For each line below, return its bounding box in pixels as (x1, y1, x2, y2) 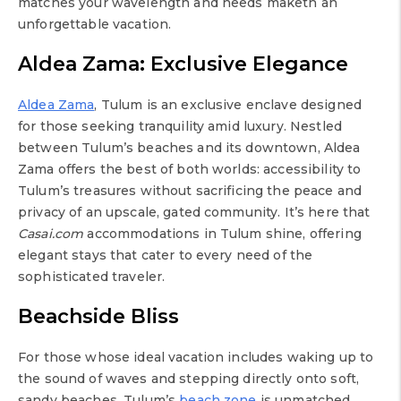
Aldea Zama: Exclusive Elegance (18, 52, 348, 77)
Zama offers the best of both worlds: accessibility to (18, 161, 362, 178)
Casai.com (18, 226, 84, 243)
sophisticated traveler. (18, 269, 166, 286)
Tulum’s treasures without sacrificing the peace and (18, 183, 363, 200)
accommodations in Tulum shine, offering (83, 226, 362, 243)
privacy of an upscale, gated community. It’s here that (18, 204, 371, 221)
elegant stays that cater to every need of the (18, 247, 313, 264)
